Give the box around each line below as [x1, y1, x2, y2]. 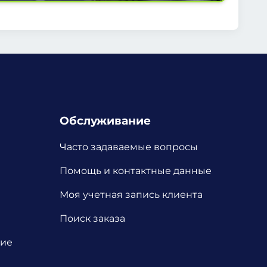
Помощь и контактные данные [60, 165, 212, 177]
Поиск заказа [60, 213, 125, 225]
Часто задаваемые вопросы [60, 141, 198, 153]
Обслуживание [60, 113, 151, 128]
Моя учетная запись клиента [60, 189, 203, 201]
